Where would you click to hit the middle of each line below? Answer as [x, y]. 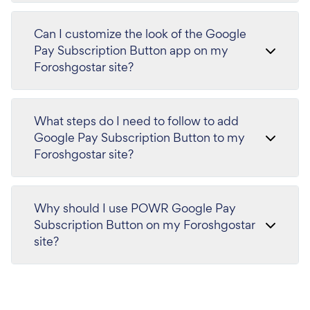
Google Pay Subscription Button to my [139, 137]
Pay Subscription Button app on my [131, 50]
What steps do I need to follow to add [136, 120]
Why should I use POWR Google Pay [135, 208]
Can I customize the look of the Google [140, 33]
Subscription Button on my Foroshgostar [145, 224]
